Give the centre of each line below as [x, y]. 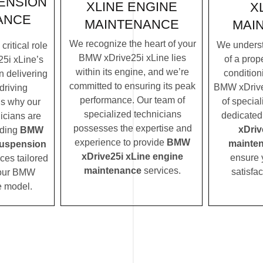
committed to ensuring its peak [132, 86]
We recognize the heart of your [132, 44]
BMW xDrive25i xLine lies [132, 58]
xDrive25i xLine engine [132, 157]
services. [161, 171]
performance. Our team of [132, 100]
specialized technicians [132, 114]
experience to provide [121, 143]
